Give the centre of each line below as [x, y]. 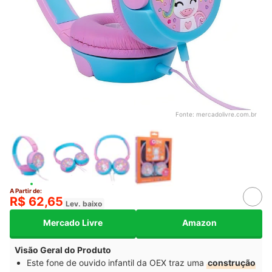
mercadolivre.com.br [226, 114]
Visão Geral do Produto [63, 250]
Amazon [199, 223]
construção [232, 262]
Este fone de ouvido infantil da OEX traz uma [117, 262]
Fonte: [186, 114]
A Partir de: [26, 190]
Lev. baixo [84, 203]
